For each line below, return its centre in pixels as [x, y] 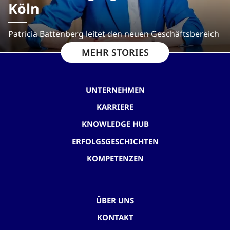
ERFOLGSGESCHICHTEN [115, 141]
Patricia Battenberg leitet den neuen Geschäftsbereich [114, 34]
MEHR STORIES [115, 52]
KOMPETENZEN [115, 158]
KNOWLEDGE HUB [115, 124]
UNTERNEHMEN [115, 90]
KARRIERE [115, 107]
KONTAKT [115, 217]
